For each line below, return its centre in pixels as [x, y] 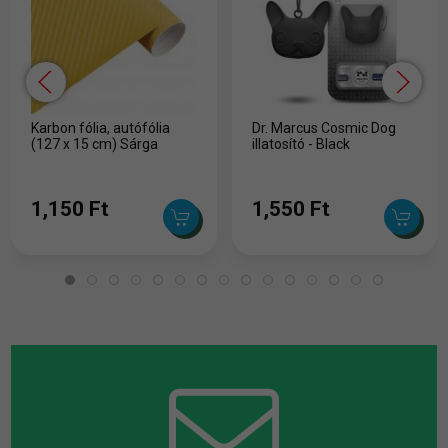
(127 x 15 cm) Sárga [95, 143]
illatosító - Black [300, 143]
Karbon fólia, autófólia [101, 127]
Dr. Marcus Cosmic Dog [323, 127]
